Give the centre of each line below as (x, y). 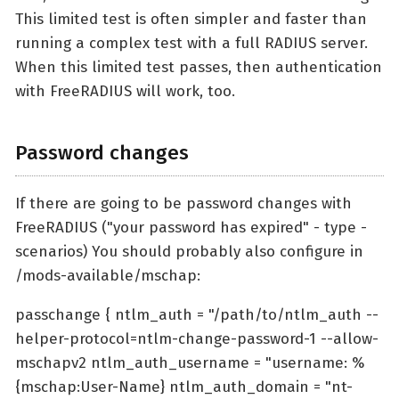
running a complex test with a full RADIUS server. (191, 44)
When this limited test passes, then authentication (199, 68)
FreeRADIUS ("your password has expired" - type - (191, 228)
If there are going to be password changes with (183, 204)
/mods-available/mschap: (108, 276)
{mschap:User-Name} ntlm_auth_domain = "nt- (184, 387)
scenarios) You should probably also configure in (189, 252)
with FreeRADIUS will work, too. (125, 92)
